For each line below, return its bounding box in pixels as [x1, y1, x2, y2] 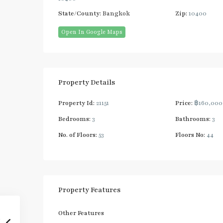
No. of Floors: [58, 131, 97, 139]
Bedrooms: [58, 115, 91, 123]
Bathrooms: [175, 115, 211, 123]
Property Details [58, 78, 115, 87]
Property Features [58, 185, 120, 195]
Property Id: [58, 99, 95, 107]
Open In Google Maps [61, 28, 122, 36]
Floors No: [175, 131, 205, 139]
